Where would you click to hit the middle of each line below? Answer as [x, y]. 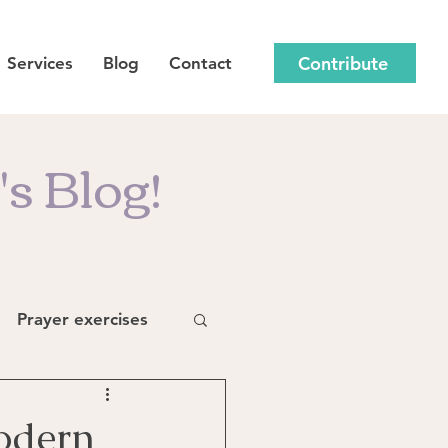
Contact [200, 63]
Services [40, 63]
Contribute [343, 63]
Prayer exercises [82, 318]
